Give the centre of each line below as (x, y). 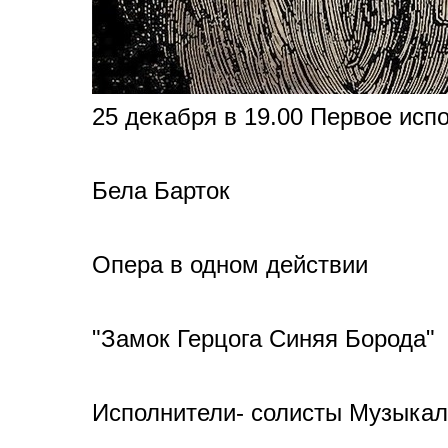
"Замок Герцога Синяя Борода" (263, 338)
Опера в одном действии (230, 264)
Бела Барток (161, 190)
